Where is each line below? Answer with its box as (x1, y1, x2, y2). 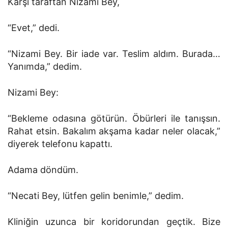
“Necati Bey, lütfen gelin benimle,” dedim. (8, 190, 184, 201)
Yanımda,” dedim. (8, 61, 82, 72)
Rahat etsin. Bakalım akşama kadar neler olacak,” (8, 126, 220, 136)
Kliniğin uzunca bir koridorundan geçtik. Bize (8, 216, 220, 227)
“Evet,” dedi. (8, 22, 60, 33)
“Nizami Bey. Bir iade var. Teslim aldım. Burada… (8, 48, 220, 59)
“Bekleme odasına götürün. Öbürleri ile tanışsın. (8, 113, 220, 124)
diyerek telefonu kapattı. (8, 138, 112, 149)
